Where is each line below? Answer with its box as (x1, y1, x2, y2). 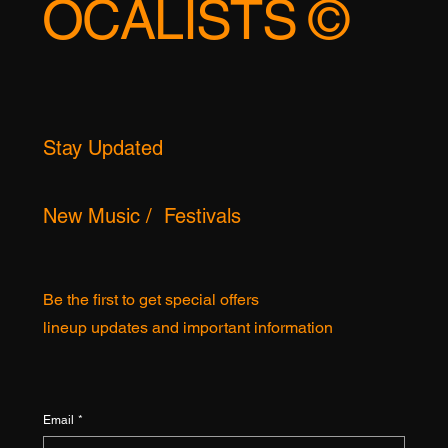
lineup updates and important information (42, 398, 333, 418)
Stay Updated (42, 216, 163, 241)
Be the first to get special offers (42, 370, 259, 390)
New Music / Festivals (42, 284, 241, 309)
